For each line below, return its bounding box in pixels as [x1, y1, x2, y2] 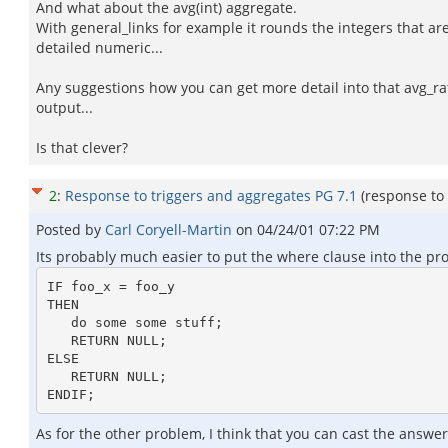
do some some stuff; [46, 314, 71, 330]
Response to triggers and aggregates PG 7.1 [65, 186, 357, 205]
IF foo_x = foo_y [46, 278, 175, 294]
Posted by [36, 220, 105, 239]
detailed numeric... [36, 38, 163, 57]
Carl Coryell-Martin [105, 220, 236, 239]
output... [36, 98, 93, 117]
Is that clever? [36, 138, 128, 157]
